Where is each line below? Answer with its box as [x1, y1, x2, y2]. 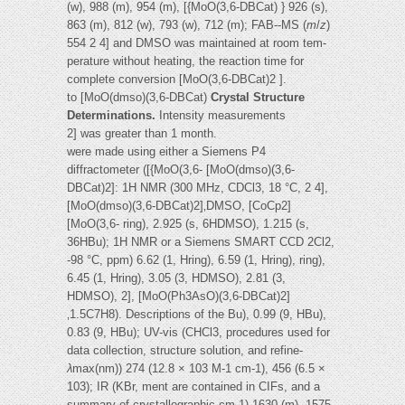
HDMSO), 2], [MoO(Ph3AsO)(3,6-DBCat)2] [67, 289, 290, 304]
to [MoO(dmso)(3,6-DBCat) [67, 90, 211, 105]
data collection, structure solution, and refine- [67, 344, 303, 358]
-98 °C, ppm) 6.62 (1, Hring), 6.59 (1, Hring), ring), [67, 253, 325, 268]
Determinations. [67, 108, 159, 123]
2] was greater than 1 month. [67, 127, 217, 141]
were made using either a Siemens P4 [67, 145, 266, 159]
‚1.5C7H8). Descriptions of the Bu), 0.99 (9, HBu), [67, 307, 326, 322]
